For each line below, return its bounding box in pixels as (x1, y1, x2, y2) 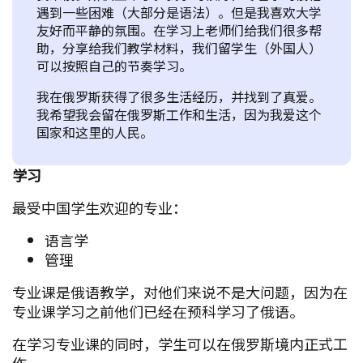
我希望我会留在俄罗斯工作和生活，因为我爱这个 (36, 104, 322, 124)
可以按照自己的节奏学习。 (36, 55, 192, 75)
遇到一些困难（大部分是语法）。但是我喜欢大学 (36, 2, 322, 22)
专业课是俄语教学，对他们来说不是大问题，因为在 (12, 280, 348, 302)
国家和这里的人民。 (36, 122, 153, 142)
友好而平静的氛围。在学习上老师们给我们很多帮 (36, 19, 322, 40)
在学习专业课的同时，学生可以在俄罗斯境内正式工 (12, 332, 348, 354)
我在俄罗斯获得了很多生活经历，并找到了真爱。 (36, 86, 322, 106)
